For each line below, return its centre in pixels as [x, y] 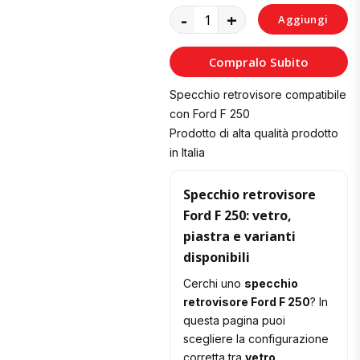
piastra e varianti [240, 237]
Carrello [303, 81]
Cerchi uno [214, 284]
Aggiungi [303, 20]
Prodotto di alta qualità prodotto [254, 133]
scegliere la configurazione [256, 339]
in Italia [188, 153]
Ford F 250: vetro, [238, 216]
